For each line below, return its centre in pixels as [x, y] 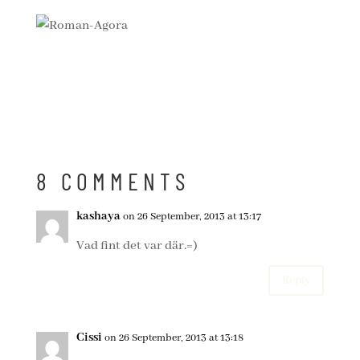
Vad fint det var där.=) [137, 246]
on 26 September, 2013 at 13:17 [192, 217]
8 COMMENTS [112, 181]
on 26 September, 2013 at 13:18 [174, 338]
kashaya [98, 216]
